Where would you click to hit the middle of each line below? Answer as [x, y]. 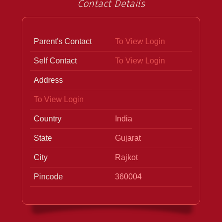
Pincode [48, 176]
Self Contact [55, 60]
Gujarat [128, 138]
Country [48, 118]
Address [48, 80]
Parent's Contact [63, 41]
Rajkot [126, 157]
